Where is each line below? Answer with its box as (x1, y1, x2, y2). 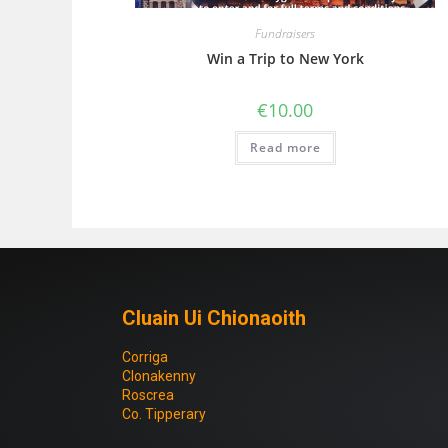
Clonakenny (122, 367, 196, 384)
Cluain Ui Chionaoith (122, 305, 306, 330)
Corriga (122, 348, 168, 365)
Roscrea (122, 386, 174, 403)
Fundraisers (255, 25, 316, 43)
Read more (249, 139, 321, 157)
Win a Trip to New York (206, 49, 364, 69)
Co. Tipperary (122, 405, 206, 422)
